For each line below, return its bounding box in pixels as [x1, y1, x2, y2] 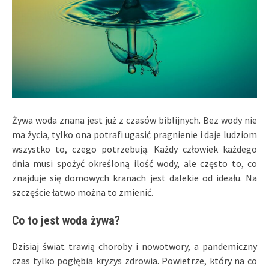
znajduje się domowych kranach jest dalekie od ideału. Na [12, 171, 257, 184]
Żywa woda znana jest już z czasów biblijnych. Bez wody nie [12, 113, 257, 126]
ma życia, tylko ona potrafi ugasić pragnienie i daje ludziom [12, 128, 257, 141]
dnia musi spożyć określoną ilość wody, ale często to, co [12, 157, 257, 169]
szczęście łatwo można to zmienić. [12, 186, 153, 198]
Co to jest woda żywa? [12, 213, 120, 228]
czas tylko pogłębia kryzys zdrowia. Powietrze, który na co [12, 254, 257, 267]
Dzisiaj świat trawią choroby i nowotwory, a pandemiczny [12, 240, 257, 252]
